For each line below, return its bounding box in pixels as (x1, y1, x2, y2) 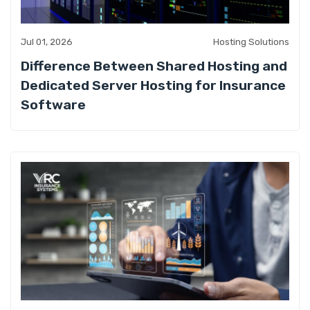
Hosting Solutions (213, 37, 289, 48)
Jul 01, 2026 (21, 37, 73, 48)
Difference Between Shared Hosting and (21, 58, 287, 75)
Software (21, 97, 86, 113)
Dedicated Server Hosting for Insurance (21, 77, 286, 94)
